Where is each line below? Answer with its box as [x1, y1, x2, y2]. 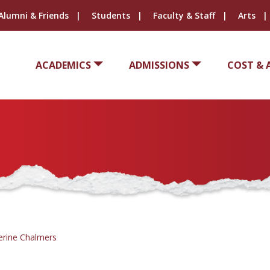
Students [91, 10, 130, 21]
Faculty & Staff [152, 10, 215, 21]
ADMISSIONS [128, 58, 189, 72]
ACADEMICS [35, 58, 91, 72]
